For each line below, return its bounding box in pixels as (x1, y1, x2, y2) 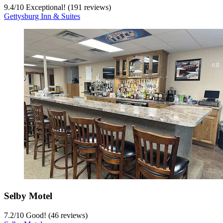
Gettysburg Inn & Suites (4, 12, 80, 21)
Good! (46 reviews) (24, 211, 88, 220)
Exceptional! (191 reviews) (24, 3, 111, 12)
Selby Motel (4, 190, 52, 201)
